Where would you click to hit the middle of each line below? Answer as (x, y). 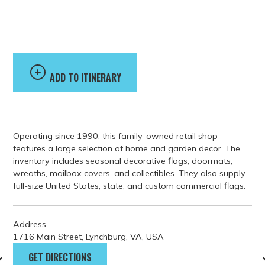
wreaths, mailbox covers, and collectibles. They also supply (130, 173)
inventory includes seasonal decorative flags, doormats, (123, 161)
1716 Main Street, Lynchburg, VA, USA (89, 237)
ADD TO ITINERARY (86, 77)
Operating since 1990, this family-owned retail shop (116, 136)
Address (30, 224)
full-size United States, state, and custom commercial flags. (130, 186)
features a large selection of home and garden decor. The (127, 148)
